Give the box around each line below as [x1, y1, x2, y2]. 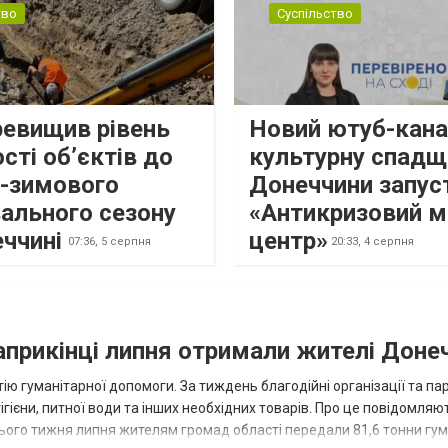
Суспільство [276, 6, 353, 22]
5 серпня [100, 235, 151, 249]
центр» [248, 226, 328, 255]
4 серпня [363, 235, 414, 249]
